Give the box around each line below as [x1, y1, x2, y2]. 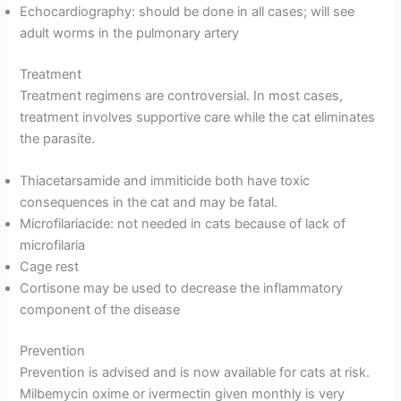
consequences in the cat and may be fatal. [20, 193, 278, 210]
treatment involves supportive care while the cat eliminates [20, 108, 376, 125]
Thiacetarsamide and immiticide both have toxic [20, 172, 311, 189]
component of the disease [20, 301, 181, 318]
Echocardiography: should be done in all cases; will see [20, 3, 355, 20]
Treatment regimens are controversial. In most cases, [20, 87, 344, 104]
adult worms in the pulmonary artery [20, 24, 240, 41]
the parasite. [20, 130, 96, 147]
